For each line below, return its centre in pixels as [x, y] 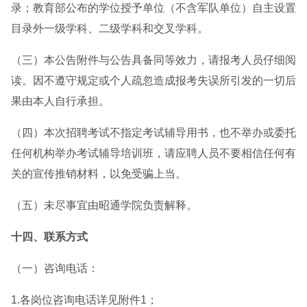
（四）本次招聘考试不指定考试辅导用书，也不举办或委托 [153, 133]
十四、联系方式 [49, 237]
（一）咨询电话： [55, 268]
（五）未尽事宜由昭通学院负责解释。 [104, 205]
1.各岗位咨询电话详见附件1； [84, 300]
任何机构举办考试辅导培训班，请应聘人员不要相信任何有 [153, 153]
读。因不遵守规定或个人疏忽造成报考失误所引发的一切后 [153, 81]
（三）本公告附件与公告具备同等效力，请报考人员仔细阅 [153, 60]
